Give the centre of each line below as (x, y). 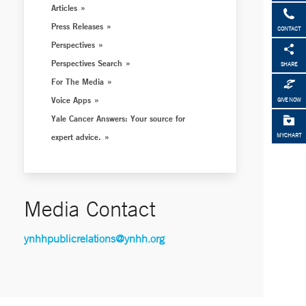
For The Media (78, 81)
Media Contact (90, 209)
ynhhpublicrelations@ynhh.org (95, 238)
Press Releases (78, 26)
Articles (65, 8)
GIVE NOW (289, 100)
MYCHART (289, 136)
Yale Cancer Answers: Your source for (119, 118)
